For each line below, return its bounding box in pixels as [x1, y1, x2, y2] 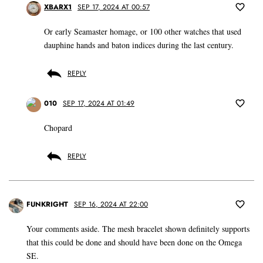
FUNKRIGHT [26, 199, 68, 210]
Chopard [44, 122, 72, 134]
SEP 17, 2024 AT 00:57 [77, 2, 150, 13]
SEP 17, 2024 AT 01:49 [63, 98, 134, 109]
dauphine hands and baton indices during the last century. [44, 39, 234, 51]
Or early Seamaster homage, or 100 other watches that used [44, 26, 241, 38]
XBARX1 [44, 2, 72, 13]
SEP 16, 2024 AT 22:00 [74, 199, 148, 210]
